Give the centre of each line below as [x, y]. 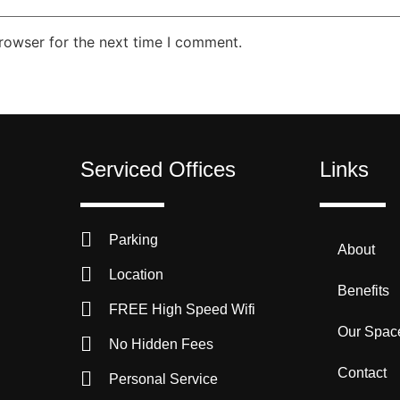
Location [137, 275]
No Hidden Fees [162, 345]
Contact [362, 373]
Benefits [364, 291]
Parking [134, 240]
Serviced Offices [158, 170]
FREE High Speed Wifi [183, 310]
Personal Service [164, 379]
